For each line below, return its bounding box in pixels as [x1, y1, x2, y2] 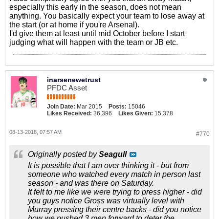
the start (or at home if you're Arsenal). [9, 21, 139, 29]
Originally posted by [28, 150, 99, 158]
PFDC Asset [47, 84, 87, 92]
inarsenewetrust [47, 76, 101, 84]
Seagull [99, 150, 127, 158]
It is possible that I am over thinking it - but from [28, 161, 189, 170]
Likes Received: [47, 110, 92, 117]
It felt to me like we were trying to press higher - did [28, 188, 202, 196]
